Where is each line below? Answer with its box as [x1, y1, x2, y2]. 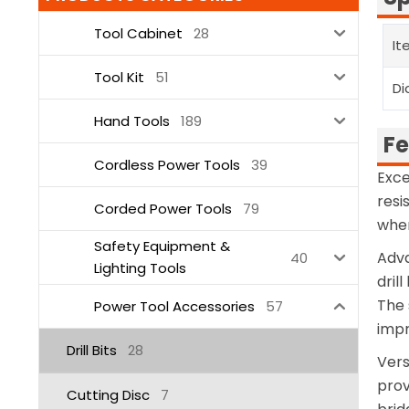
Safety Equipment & [94, 236, 230, 257]
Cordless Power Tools [94, 154, 240, 174]
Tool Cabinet [94, 23, 183, 43]
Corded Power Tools [94, 198, 232, 218]
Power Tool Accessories [94, 296, 255, 316]
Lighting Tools [94, 258, 186, 278]
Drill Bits [67, 340, 117, 360]
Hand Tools [94, 110, 170, 131]
